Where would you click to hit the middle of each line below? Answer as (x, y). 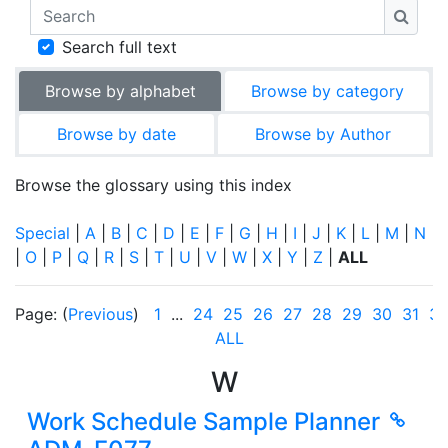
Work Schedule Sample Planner (203, 421)
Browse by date (116, 133)
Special (42, 232)
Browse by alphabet (120, 90)
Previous (100, 313)
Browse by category (327, 90)
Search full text (119, 46)
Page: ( (41, 313)
